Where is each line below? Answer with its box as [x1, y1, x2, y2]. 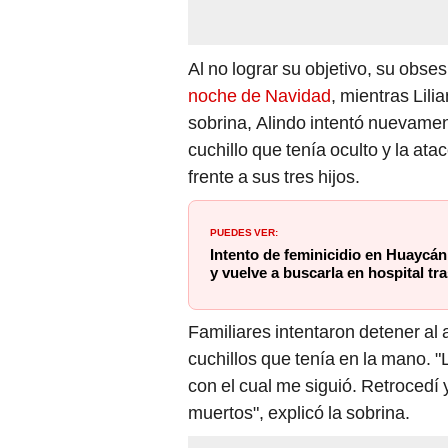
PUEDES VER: [210, 222, 278, 239]
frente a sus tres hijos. [188, 165, 360, 187]
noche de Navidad [188, 84, 331, 106]
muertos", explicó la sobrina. [188, 401, 410, 423]
